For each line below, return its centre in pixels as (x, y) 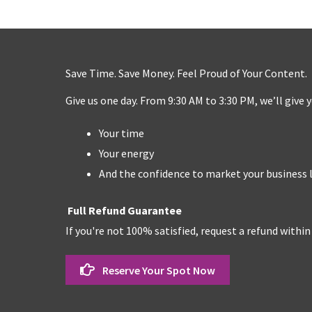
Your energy (126, 153)
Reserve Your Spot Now (159, 271)
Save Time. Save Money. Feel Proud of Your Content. (186, 73)
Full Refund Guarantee (124, 210)
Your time (122, 133)
